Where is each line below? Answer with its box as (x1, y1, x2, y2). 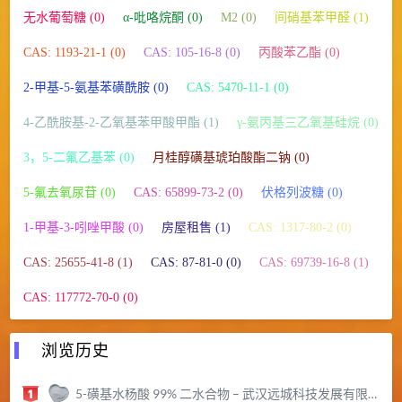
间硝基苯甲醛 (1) (274, 11, 369, 25)
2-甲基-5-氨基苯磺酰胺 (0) (22, 81, 169, 95)
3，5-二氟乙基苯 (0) (22, 151, 135, 165)
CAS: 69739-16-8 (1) (258, 256, 369, 270)
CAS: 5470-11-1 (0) (186, 81, 289, 95)
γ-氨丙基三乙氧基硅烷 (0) (236, 116, 379, 130)
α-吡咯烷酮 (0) (122, 11, 203, 25)
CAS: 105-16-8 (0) (143, 46, 240, 60)
